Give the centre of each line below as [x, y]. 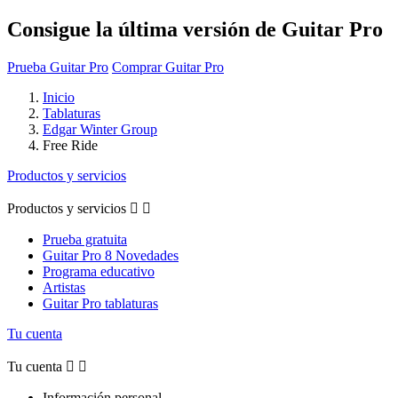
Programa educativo [99, 271]
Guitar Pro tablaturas [100, 303]
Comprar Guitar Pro [168, 67]
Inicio [59, 97]
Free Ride [70, 145]
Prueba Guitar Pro [58, 67]
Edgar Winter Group [100, 129]
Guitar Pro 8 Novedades [111, 255]
